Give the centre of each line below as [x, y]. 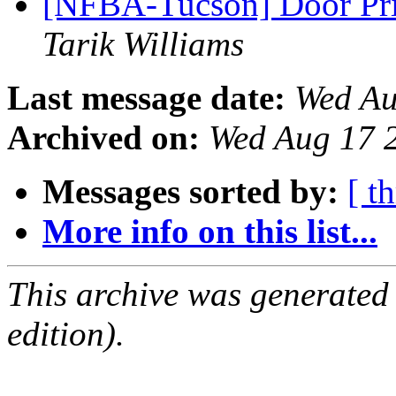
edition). [66, 334]
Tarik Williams [143, 44]
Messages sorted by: [190, 192]
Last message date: [146, 98]
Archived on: [103, 138]
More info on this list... [210, 232]
